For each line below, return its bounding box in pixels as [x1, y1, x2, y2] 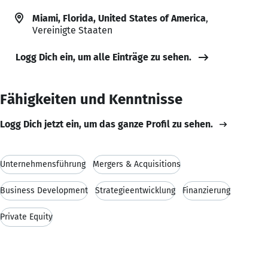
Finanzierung [182, 185, 230, 196]
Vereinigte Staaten [32, 24, 112, 36]
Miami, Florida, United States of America [32, 12, 206, 24]
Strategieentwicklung [95, 185, 175, 196]
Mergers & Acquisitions [93, 159, 181, 169]
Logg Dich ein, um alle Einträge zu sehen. [16, 51, 191, 63]
